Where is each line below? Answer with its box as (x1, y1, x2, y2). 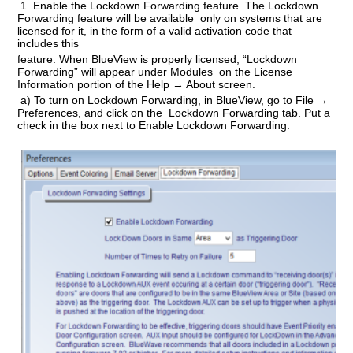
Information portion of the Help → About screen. (17, 77, 256, 91)
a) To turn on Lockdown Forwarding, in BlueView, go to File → (17, 93, 329, 106)
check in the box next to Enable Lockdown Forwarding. (17, 118, 297, 132)
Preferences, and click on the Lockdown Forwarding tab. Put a (17, 106, 331, 119)
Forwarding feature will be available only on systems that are (17, 11, 323, 24)
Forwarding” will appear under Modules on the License (17, 65, 293, 78)
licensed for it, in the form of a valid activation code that (17, 24, 292, 37)
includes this (17, 36, 86, 50)
